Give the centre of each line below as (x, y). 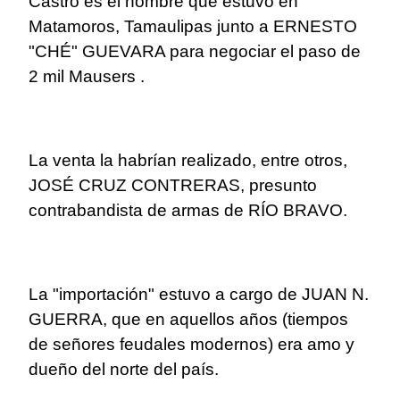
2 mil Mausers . (89, 77)
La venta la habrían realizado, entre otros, (188, 161)
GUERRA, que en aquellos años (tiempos (188, 320)
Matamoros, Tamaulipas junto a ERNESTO (193, 27)
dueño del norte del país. (124, 370)
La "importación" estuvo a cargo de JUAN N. (199, 295)
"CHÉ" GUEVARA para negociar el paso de (195, 52)
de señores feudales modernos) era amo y (192, 345)
